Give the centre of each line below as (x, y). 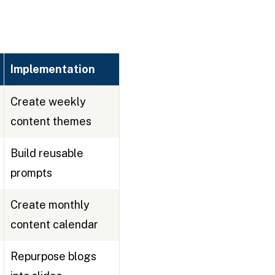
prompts (31, 173)
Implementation (52, 69)
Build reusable (47, 153)
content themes (51, 122)
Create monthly (50, 205)
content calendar (54, 225)
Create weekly (48, 102)
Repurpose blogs (53, 257)
